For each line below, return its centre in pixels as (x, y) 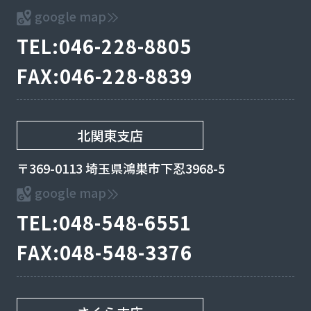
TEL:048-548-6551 (104, 223)
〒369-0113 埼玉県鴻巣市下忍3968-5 (120, 168)
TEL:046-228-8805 (104, 46)
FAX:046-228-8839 (104, 76)
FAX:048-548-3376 (104, 253)
